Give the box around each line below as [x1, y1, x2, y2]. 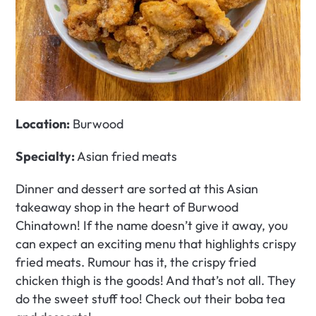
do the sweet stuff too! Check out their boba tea [16, 290, 286, 307]
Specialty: [16, 147, 78, 164]
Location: [16, 115, 71, 132]
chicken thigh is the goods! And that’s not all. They [16, 272, 296, 288]
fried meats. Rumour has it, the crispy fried [16, 253, 257, 270]
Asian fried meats [77, 147, 178, 164]
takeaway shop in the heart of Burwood [16, 198, 239, 215]
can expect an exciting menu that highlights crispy [16, 235, 297, 252]
